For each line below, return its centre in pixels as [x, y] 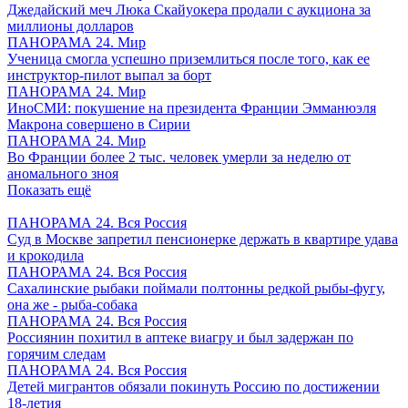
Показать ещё [49, 189]
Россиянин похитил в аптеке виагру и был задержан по [180, 337]
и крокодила [46, 255]
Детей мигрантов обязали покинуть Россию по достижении [194, 386]
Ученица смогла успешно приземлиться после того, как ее [189, 58]
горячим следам [56, 353]
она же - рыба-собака [72, 304]
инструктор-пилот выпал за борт [109, 75]
